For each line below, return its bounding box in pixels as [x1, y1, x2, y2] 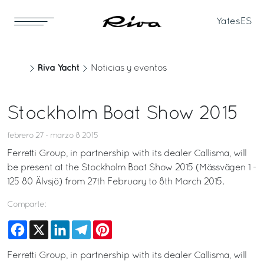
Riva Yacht [38, 64, 79, 72]
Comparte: [7, 201, 45, 209]
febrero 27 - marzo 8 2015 [7, 132, 98, 140]
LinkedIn [70, 221, 105, 229]
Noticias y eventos [91, 64, 167, 72]
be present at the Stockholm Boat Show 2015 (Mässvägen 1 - [7, 164, 256, 172]
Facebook [27, 221, 69, 229]
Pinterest [112, 221, 147, 229]
